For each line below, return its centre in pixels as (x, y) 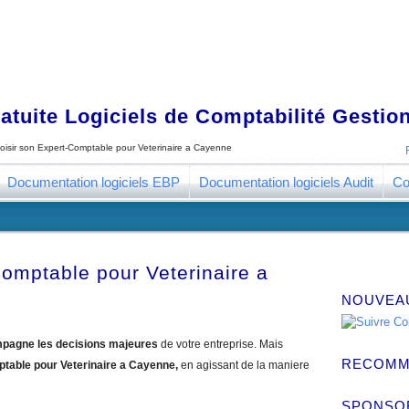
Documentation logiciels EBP (94, 182)
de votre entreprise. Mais (220, 344)
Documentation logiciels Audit (286, 182)
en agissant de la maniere (245, 365)
